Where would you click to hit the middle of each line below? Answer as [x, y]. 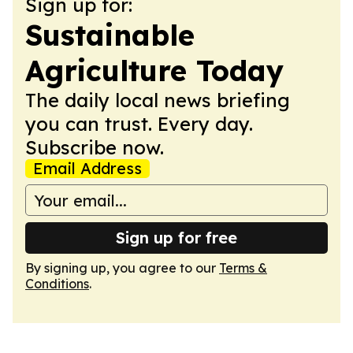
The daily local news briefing [158, 100]
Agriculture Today [154, 71]
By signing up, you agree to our [122, 268]
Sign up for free [176, 238]
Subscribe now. [95, 147]
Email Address [87, 168]
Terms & [243, 268]
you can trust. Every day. [139, 124]
